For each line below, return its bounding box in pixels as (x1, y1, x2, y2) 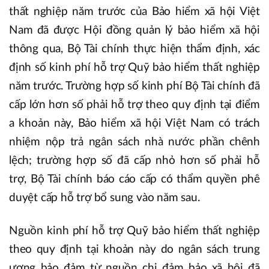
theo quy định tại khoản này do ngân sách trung (9, 244, 260, 256)
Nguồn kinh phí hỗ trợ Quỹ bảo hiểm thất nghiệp (9, 225, 260, 237)
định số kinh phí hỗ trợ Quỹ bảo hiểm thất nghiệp (9, 62, 260, 74)
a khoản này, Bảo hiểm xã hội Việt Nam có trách (9, 118, 260, 130)
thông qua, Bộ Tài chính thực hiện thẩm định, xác (9, 43, 260, 55)
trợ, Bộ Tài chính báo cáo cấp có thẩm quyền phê (9, 174, 260, 186)
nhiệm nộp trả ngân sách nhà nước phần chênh (9, 136, 260, 148)
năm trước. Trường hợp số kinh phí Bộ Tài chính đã (9, 80, 260, 92)
